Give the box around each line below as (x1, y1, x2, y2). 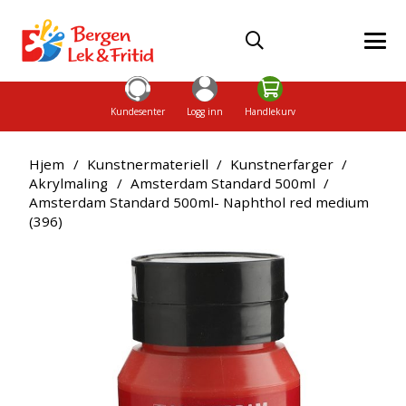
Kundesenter (111, 104, 166, 118)
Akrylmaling (29, 173, 109, 192)
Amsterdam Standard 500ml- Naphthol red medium (29, 192, 370, 211)
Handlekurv (244, 104, 295, 118)
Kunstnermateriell (86, 154, 208, 173)
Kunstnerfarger (230, 154, 334, 173)
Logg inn (187, 104, 223, 118)
